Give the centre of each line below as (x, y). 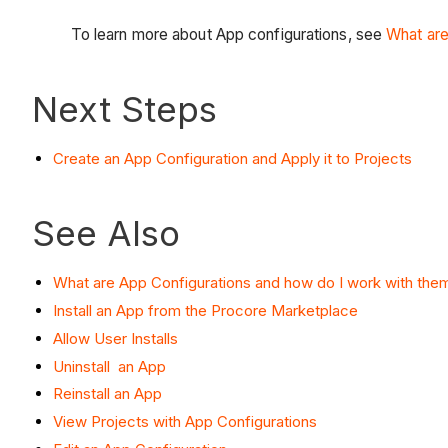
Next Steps (124, 109)
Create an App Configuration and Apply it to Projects (232, 159)
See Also (106, 233)
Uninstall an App (109, 366)
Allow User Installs (115, 338)
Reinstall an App (107, 394)
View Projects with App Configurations (185, 422)
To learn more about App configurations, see (228, 35)
